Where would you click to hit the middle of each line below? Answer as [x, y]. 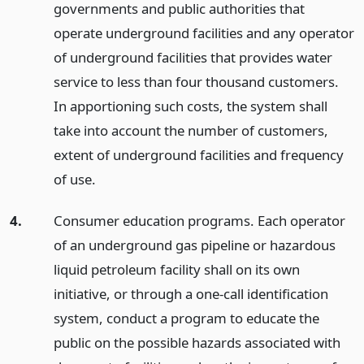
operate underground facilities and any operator [204, 32]
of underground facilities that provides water [193, 57]
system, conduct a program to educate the [186, 318]
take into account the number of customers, [191, 130]
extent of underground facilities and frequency [198, 154]
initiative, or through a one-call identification [191, 293]
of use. [74, 179]
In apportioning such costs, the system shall [190, 106]
